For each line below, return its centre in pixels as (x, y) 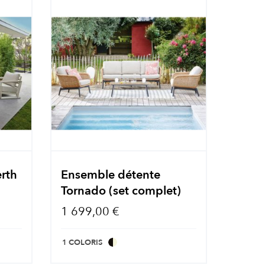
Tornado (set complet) (121, 191)
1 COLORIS (83, 243)
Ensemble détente (111, 175)
